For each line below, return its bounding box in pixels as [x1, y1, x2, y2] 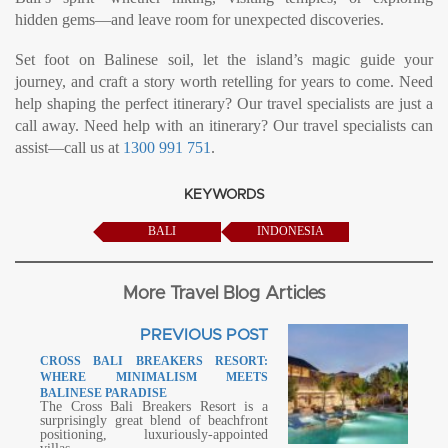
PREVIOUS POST [140, 327, 268, 343]
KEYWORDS [183, 188, 265, 202]
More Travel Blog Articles [123, 285, 325, 303]
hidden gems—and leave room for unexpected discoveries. [15, 11, 384, 28]
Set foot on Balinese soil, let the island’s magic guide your [15, 51, 433, 68]
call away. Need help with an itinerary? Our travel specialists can [15, 117, 433, 134]
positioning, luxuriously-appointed [40, 427, 268, 442]
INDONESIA [256, 224, 324, 238]
